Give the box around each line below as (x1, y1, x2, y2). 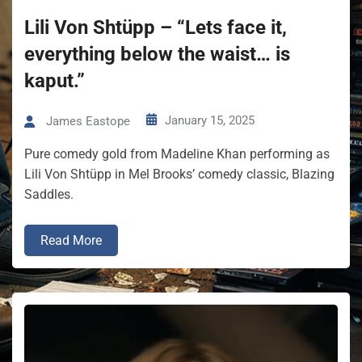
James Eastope (46, 114, 130, 129)
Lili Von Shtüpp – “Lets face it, (24, 16, 287, 40)
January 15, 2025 (165, 113, 255, 128)
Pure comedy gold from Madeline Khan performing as (24, 146, 330, 162)
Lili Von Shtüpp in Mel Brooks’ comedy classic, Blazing (24, 166, 335, 183)
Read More (40, 233, 102, 249)
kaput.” (24, 69, 85, 93)
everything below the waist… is (24, 43, 290, 66)
